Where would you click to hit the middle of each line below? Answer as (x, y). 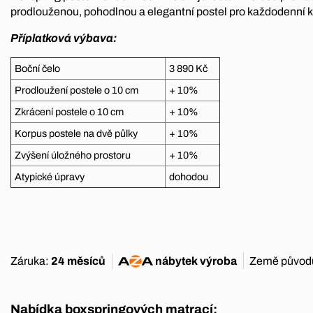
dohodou (189, 177)
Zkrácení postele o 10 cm (70, 112)
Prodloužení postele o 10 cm (77, 90)
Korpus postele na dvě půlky (77, 134)
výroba (217, 261)
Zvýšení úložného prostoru (73, 155)
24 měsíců (78, 261)
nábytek (176, 261)
